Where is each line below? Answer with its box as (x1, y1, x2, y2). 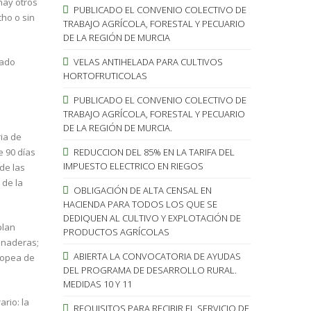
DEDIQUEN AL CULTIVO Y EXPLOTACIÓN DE (62, 211, 241, 224)
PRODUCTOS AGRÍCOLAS (62, 225, 169, 238)
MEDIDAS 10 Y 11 (62, 277, 132, 290)
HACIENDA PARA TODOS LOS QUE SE (62, 197, 217, 210)
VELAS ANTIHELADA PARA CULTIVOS (71, 55, 223, 68)
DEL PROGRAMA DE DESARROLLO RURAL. (62, 263, 237, 276)
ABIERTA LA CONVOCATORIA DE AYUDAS (71, 249, 241, 262)
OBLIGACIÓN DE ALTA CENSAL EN (71, 183, 212, 196)
